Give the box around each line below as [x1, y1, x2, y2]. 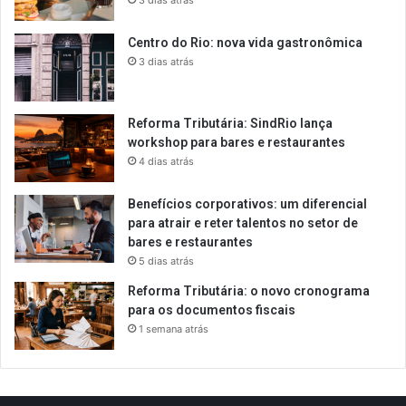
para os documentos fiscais [128, 303, 298, 318]
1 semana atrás [139, 323, 208, 336]
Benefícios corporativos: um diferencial [128, 197, 367, 212]
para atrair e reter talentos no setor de [128, 216, 358, 231]
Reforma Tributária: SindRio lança [128, 116, 333, 131]
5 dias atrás [139, 255, 194, 268]
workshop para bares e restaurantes [128, 135, 348, 150]
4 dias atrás [139, 155, 194, 169]
